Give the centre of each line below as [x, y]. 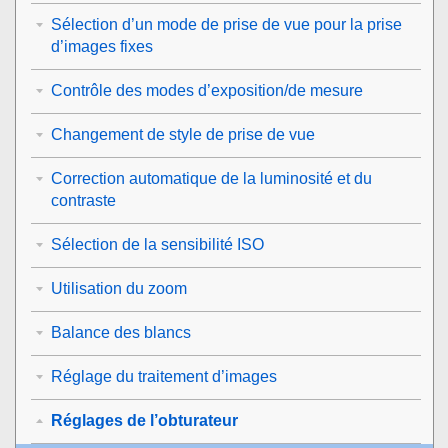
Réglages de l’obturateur [144, 420]
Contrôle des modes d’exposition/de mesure [207, 90]
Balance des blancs [121, 332]
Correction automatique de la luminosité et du [211, 178]
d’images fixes [102, 46]
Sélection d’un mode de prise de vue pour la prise [226, 24]
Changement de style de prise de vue [183, 134]
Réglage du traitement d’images [164, 376]
